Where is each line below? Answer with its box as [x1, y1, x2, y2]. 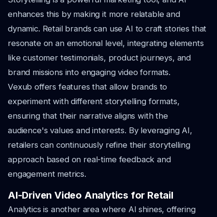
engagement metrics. [8, 169, 86, 179]
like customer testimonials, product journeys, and [8, 53, 191, 62]
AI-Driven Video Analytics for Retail [8, 189, 173, 201]
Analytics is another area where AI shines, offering [8, 204, 196, 214]
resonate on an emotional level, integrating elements [8, 38, 204, 48]
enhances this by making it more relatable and [8, 9, 180, 19]
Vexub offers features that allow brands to [8, 82, 168, 92]
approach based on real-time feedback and [8, 155, 171, 164]
